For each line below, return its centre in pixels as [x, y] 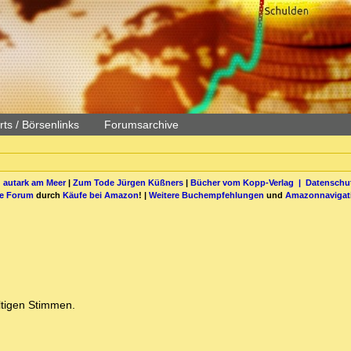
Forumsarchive [141, 125]
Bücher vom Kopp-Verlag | [248, 182]
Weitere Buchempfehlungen [206, 195]
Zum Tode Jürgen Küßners [128, 182]
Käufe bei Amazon [101, 195]
